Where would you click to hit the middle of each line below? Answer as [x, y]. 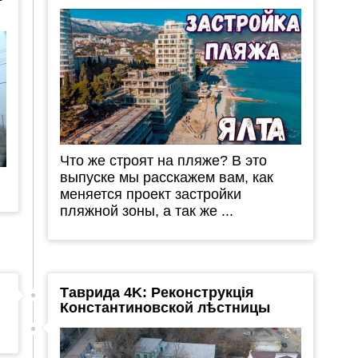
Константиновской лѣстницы [165, 307]
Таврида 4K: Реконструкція [157, 292]
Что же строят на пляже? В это [163, 160]
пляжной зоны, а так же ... [146, 211]
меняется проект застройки [150, 194]
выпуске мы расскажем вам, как [166, 177]
